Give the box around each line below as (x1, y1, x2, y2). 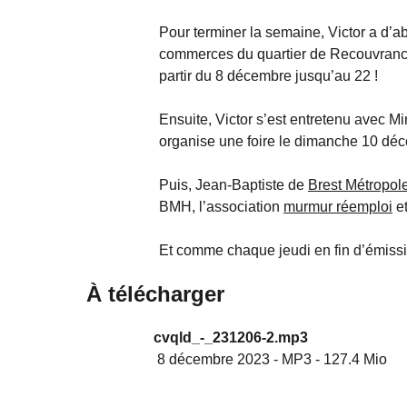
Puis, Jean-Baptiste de (159, 177, 308, 194)
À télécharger (86, 282, 224, 307)
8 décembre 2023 (154, 352, 270, 368)
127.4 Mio (323, 352, 387, 368)
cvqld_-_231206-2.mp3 (154, 330, 308, 346)
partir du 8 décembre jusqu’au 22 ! (159, 68, 378, 84)
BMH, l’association (159, 199, 283, 215)
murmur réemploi (283, 199, 392, 215)
